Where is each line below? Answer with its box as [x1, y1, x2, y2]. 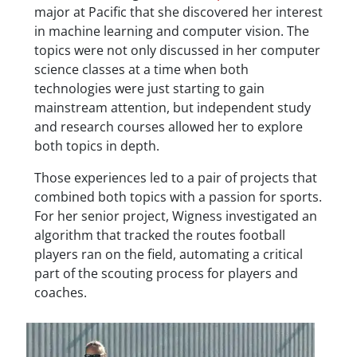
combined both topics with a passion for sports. [33, 188, 322, 206]
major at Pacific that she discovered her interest [33, 3, 323, 22]
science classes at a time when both [33, 61, 249, 79]
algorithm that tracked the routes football [33, 226, 285, 245]
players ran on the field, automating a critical [33, 245, 303, 264]
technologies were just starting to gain [33, 80, 265, 98]
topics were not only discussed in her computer [33, 41, 320, 60]
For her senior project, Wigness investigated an [33, 207, 317, 226]
